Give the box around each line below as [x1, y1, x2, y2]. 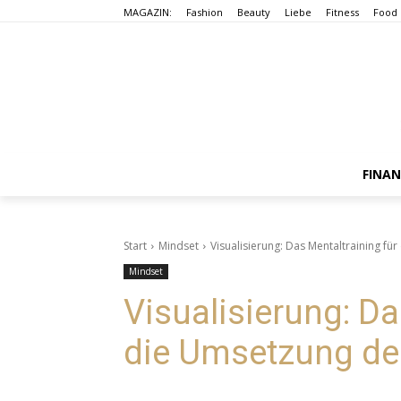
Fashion [186, 4, 223, 19]
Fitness [326, 4, 359, 19]
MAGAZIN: [124, 4, 172, 19]
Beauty [237, 4, 270, 19]
